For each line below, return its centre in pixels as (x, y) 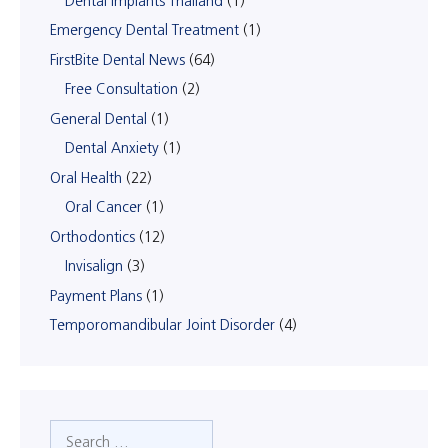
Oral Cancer (103, 207)
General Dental (98, 118)
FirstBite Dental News (117, 59)
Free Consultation (121, 89)
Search (71, 430)
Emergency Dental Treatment (144, 30)
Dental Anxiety (112, 148)
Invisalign (94, 266)
